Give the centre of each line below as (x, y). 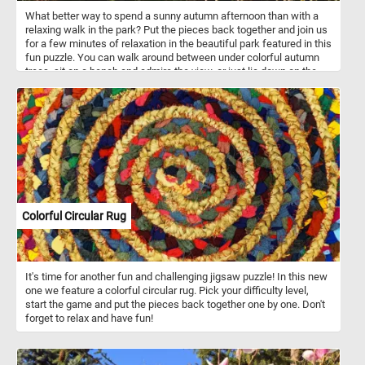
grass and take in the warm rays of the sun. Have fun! (147, 85)
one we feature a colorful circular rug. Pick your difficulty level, (167, 290)
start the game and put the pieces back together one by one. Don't (175, 304)
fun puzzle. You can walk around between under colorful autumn (172, 57)
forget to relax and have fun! (89, 318)
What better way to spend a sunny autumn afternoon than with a (172, 15)
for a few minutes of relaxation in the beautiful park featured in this (178, 43)
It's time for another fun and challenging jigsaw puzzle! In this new (176, 276)
